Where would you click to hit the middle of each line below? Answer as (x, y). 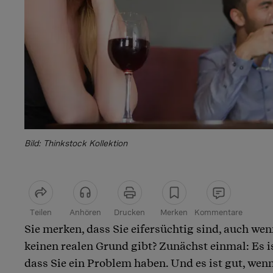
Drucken (129, 212)
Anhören (85, 212)
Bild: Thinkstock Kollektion (76, 143)
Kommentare (218, 212)
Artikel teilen (62, 231)
